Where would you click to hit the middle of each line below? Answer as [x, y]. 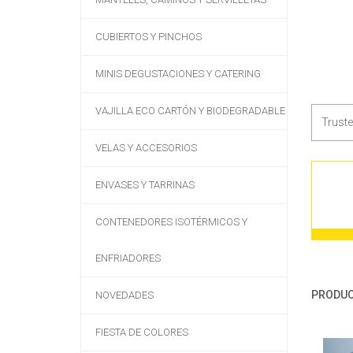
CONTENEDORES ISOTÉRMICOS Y [171, 221]
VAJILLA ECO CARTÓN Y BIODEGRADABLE [190, 110]
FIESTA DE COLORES [142, 332]
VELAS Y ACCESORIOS [146, 147]
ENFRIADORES [128, 258]
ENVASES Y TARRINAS [145, 184]
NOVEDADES [124, 295]
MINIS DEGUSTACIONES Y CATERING [178, 73]
